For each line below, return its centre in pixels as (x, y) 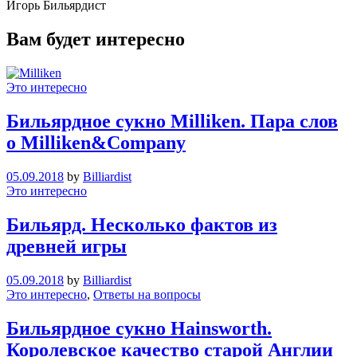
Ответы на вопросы (147, 294)
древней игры (67, 246)
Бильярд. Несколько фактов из (142, 224)
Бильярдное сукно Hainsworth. (139, 328)
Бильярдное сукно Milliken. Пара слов (172, 122)
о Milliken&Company (96, 143)
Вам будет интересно (96, 39)
